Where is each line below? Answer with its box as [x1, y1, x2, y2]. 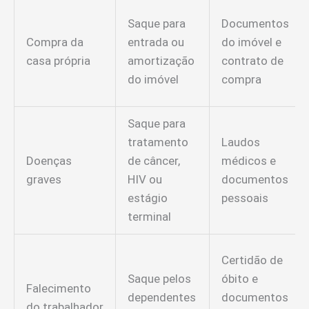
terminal [128, 210, 171, 224]
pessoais [221, 191, 268, 206]
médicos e [221, 154, 276, 168]
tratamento [128, 135, 188, 150]
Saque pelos [128, 272, 191, 286]
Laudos [221, 135, 260, 150]
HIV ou [128, 172, 162, 187]
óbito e [221, 272, 258, 286]
